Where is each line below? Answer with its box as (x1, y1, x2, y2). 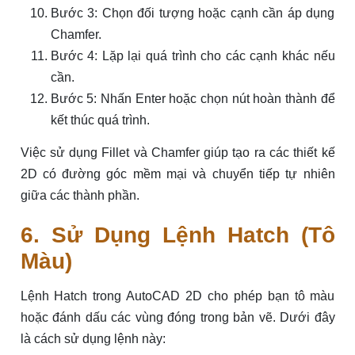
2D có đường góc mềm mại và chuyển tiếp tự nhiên (20, 167, 335, 181)
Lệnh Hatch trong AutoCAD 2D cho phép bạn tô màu (20, 289, 335, 303)
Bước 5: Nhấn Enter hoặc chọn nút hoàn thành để (50, 92, 335, 106)
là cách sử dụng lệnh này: (20, 332, 166, 346)
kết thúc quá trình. (50, 113, 150, 128)
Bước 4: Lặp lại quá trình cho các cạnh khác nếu (50, 49, 335, 63)
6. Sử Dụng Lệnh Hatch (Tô (20, 223, 335, 248)
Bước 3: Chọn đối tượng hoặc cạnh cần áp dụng (50, 6, 335, 21)
